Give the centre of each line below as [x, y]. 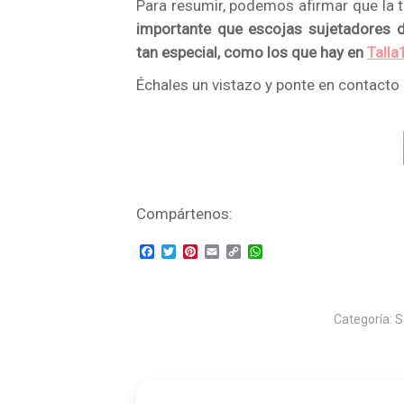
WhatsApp [294, 251]
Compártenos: [184, 213]
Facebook [185, 251]
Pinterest [226, 251]
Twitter [197, 251]
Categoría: [364, 319]
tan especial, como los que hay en [251, 52]
